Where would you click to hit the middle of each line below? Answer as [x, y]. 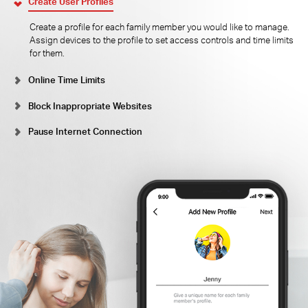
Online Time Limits [66, 80]
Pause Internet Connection [85, 132]
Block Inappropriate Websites [90, 106]
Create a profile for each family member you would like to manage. [159, 26]
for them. [47, 53]
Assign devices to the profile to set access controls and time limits [161, 40]
